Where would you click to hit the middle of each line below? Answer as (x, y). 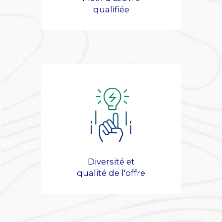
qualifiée (111, 10)
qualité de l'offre (111, 173)
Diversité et (111, 161)
